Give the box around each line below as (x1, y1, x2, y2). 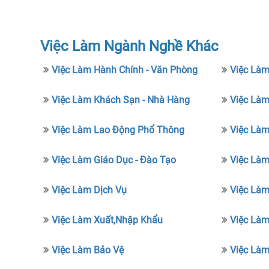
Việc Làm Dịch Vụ (52, 184, 127, 196)
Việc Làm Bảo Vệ (52, 244, 124, 256)
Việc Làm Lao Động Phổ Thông (52, 124, 185, 136)
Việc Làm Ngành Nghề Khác (40, 38, 219, 55)
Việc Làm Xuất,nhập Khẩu (52, 214, 163, 226)
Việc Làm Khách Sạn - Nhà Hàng (52, 94, 190, 106)
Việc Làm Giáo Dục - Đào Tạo (52, 154, 177, 166)
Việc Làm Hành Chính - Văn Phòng (52, 64, 198, 76)
